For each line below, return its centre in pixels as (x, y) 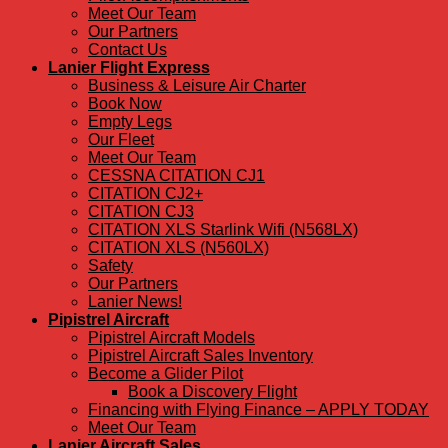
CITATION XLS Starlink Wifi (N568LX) (223, 230)
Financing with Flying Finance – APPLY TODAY (258, 410)
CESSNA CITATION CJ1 (176, 176)
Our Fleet (121, 140)
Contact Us (127, 50)
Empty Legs (130, 122)
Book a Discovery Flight (212, 392)
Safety (110, 266)
